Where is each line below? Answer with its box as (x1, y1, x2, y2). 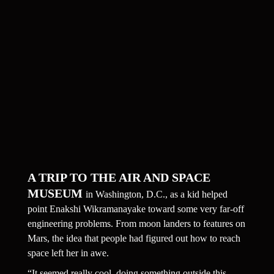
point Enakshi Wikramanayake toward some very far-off (27, 204, 244, 215)
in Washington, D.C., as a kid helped (85, 189, 228, 200)
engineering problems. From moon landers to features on (27, 218, 245, 229)
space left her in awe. (27, 248, 109, 259)
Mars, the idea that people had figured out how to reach (27, 233, 240, 244)
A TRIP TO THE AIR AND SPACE (27, 171, 210, 185)
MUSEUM (27, 187, 86, 201)
